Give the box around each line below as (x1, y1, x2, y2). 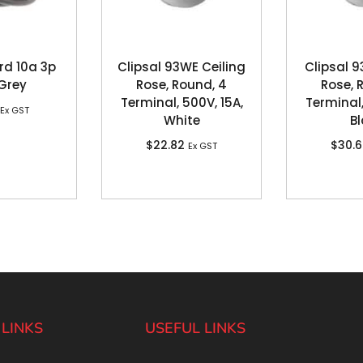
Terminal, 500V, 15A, (120, 94, 243, 112)
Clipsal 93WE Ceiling (117, 58, 246, 76)
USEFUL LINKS (145, 318, 246, 339)
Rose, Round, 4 (136, 76, 227, 94)
